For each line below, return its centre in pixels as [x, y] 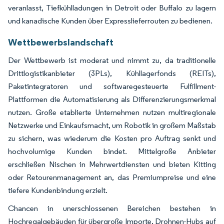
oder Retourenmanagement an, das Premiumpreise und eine [112, 177]
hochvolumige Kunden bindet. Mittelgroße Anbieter [112, 151]
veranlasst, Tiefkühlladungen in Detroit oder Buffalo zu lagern [112, 7]
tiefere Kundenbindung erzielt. [58, 190]
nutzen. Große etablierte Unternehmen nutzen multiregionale [112, 112]
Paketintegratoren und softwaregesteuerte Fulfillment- [112, 86]
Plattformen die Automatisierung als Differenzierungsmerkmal [112, 99]
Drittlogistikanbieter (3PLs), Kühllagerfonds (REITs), [112, 73]
